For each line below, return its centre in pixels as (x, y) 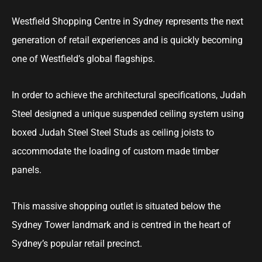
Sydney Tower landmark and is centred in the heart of (121, 225)
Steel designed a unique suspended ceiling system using (128, 114)
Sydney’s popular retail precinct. (77, 244)
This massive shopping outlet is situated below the (116, 206)
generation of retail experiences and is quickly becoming (127, 40)
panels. (27, 170)
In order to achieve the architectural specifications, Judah (129, 95)
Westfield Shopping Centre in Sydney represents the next (127, 21)
